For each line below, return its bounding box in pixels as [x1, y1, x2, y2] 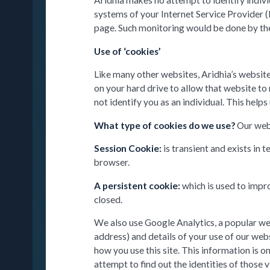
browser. [94, 157, 130, 168]
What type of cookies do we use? [94, 119, 237, 131]
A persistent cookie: [94, 180, 183, 191]
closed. [94, 193, 123, 205]
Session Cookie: [94, 143, 164, 154]
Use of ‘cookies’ [94, 45, 162, 57]
